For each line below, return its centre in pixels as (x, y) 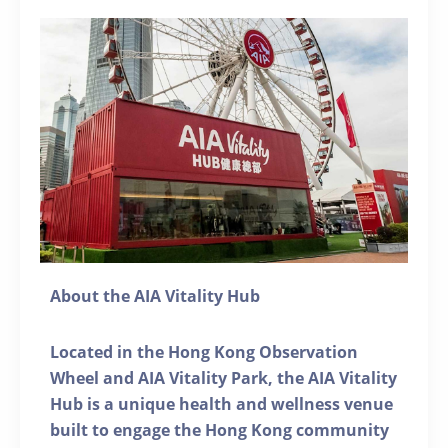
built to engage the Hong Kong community (219, 430)
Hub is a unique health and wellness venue (221, 404)
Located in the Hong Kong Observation (204, 352)
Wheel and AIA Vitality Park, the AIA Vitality (223, 378)
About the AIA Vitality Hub (155, 296)
